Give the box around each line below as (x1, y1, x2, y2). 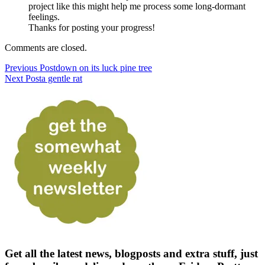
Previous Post (5, 62, 56, 73)
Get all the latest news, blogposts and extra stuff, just (5, 247, 258, 260)
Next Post (5, 73, 41, 83)
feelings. (28, 11, 60, 22)
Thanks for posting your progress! (28, 22, 155, 33)
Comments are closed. (5, 42, 87, 53)
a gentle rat (41, 73, 82, 83)
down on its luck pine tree (56, 62, 152, 73)
